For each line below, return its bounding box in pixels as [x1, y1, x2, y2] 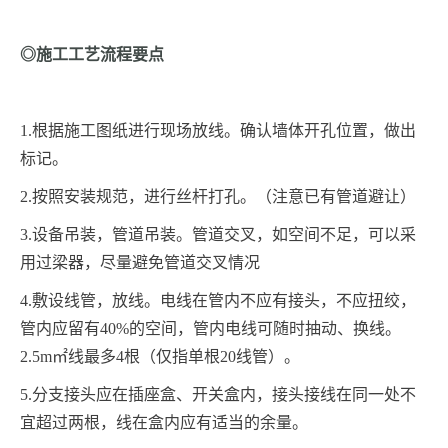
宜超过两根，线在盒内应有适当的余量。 [20, 414, 308, 432]
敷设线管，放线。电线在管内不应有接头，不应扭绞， [32, 292, 416, 310]
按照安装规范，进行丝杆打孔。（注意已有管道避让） [32, 188, 416, 206]
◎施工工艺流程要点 [20, 46, 164, 64]
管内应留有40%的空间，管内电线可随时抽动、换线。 [20, 320, 401, 338]
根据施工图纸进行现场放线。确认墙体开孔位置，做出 [32, 122, 416, 140]
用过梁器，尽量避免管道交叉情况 [20, 254, 260, 272]
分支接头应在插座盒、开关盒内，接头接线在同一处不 [32, 386, 416, 404]
